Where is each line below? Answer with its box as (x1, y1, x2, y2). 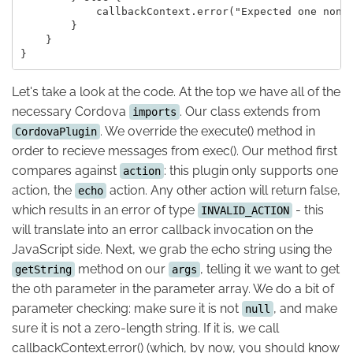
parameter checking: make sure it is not (12, 300, 242, 316)
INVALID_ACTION (201, 203, 289, 217)
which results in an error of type (12, 202, 198, 217)
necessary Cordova (12, 103, 129, 119)
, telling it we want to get (200, 261, 340, 277)
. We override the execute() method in (100, 123, 315, 139)
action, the (12, 182, 75, 198)
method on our (75, 261, 169, 277)
